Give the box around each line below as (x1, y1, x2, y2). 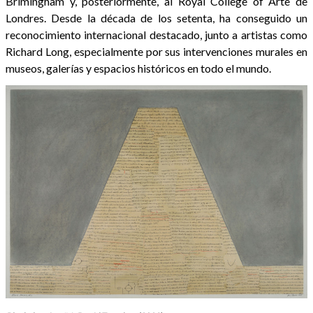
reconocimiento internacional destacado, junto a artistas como (6, 28, 307, 42)
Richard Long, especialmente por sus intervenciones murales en (6, 45, 307, 59)
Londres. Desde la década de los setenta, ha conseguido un (6, 11, 307, 25)
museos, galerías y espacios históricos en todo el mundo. (6, 61, 271, 75)
